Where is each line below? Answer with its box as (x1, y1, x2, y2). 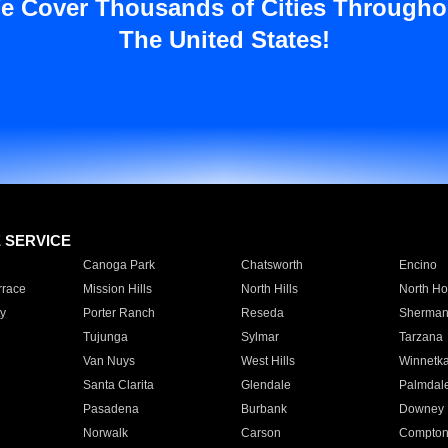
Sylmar (240, 330, 279, 344)
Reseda (240, 306, 284, 320)
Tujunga (82, 330, 128, 344)
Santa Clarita (82, 378, 154, 392)
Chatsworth (240, 258, 303, 272)
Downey (398, 402, 444, 416)
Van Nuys (82, 354, 135, 368)
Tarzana (398, 330, 443, 344)
